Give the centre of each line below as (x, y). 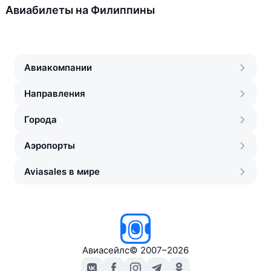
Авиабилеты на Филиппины (80, 10)
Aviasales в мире (62, 171)
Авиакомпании (58, 67)
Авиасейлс (106, 250)
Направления (55, 93)
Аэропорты (50, 145)
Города (41, 119)
